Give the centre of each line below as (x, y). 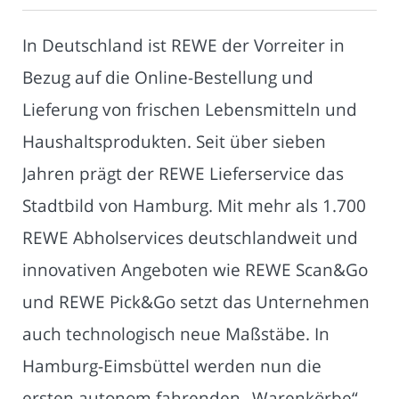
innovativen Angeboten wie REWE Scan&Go (195, 270)
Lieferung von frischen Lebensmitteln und (190, 110)
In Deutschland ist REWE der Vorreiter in (183, 45)
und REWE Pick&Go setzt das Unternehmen (196, 302)
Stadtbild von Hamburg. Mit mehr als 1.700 (194, 206)
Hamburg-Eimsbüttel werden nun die (172, 366)
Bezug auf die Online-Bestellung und (168, 77)
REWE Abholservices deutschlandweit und (190, 238)
